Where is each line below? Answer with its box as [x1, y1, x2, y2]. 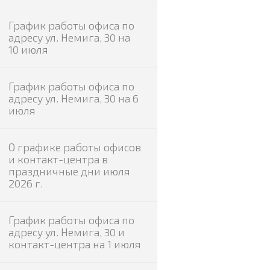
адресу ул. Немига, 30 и [8, 225, 125, 239]
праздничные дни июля [8, 165, 130, 178]
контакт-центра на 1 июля [8, 237, 141, 251]
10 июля [8, 43, 48, 56]
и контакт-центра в [8, 152, 108, 166]
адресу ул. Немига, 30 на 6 [8, 92, 139, 105]
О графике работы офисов [8, 140, 141, 154]
